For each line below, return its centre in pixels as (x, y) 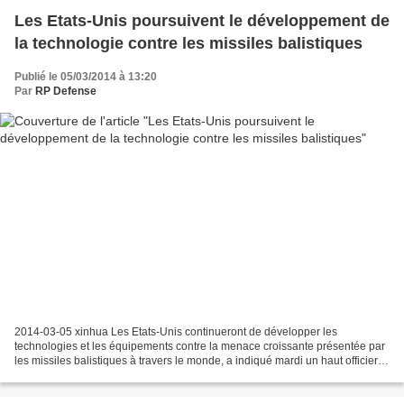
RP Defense (66, 91)
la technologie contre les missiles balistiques (188, 43)
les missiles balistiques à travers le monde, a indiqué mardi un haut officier (196, 361)
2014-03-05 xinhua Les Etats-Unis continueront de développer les (176, 332)
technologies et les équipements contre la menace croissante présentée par (200, 347)
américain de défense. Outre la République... (124, 376)
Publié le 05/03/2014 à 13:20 (86, 76)
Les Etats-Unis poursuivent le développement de (202, 20)
